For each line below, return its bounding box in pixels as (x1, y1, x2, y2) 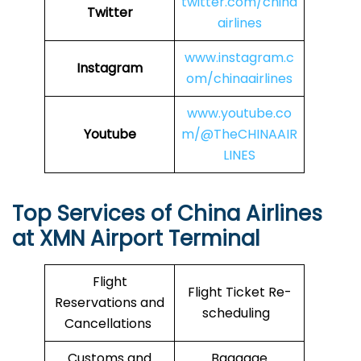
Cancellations (64, 314, 155, 334)
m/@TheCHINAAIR (181, 125, 297, 144)
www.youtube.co (187, 104, 292, 123)
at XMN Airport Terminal (12, 224, 259, 254)
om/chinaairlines (186, 69, 293, 89)
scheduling (202, 304, 276, 323)
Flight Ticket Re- (187, 283, 292, 302)
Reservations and (55, 293, 164, 313)
